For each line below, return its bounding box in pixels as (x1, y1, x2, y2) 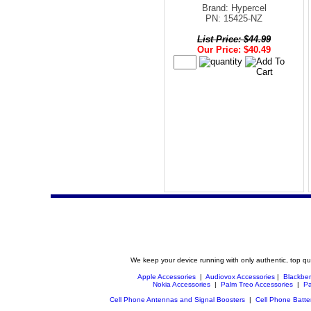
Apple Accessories (137, 272, 198, 280)
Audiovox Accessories (205, 272, 275, 280)
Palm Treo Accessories (221, 280, 293, 288)
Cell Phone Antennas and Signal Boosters (110, 295, 245, 303)
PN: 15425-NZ (205, 12, 262, 24)
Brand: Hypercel (201, 2, 267, 13)
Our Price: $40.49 (197, 44, 271, 55)
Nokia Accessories (153, 280, 210, 288)
